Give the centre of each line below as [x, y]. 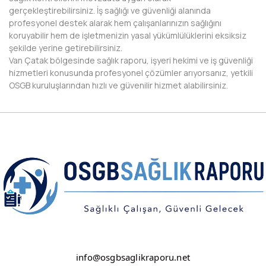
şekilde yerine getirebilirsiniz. [66, 47]
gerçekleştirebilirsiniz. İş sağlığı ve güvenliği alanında [110, 10]
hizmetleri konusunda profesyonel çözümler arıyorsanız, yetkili [131, 72]
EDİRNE [38, 71]
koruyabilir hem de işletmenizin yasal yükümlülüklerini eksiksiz [128, 35]
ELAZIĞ [38, 96]
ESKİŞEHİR [45, 171]
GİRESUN [42, 221]
